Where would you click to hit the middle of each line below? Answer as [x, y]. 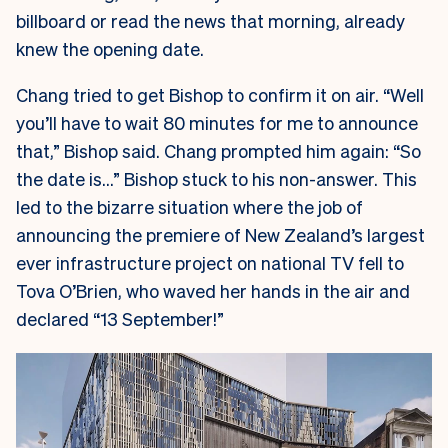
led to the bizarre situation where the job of [189, 207]
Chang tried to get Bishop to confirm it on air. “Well [220, 95]
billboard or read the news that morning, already [210, 21]
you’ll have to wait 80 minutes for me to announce [217, 123]
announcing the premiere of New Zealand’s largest [220, 235]
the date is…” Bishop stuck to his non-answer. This [216, 179]
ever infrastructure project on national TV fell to [210, 263]
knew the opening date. [110, 49]
